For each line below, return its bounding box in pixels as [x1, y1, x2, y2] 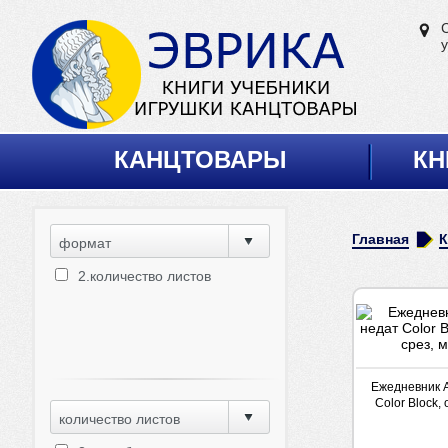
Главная [352, 231, 409, 247]
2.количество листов [78, 268, 211, 284]
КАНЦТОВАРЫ [113, 145, 287, 173]
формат [59, 235, 111, 251]
